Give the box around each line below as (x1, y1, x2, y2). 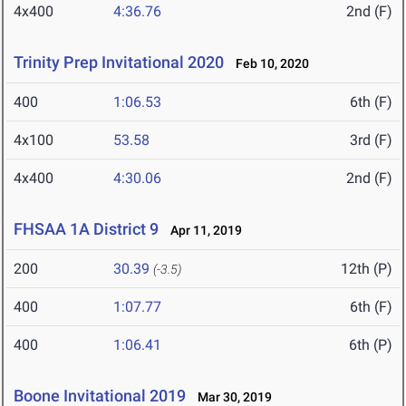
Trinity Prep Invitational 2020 (14, 53, 224, 72)
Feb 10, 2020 (227, 56, 309, 72)
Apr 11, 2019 (162, 223, 242, 238)
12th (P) (341, 260, 392, 278)
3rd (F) (350, 131, 392, 150)
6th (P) (349, 336, 392, 354)
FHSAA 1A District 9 (14, 219, 159, 239)
